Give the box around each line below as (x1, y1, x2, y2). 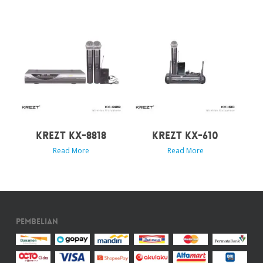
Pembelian (15, 215, 58, 227)
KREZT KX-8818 (36, 128, 107, 143)
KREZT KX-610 (152, 128, 219, 143)
